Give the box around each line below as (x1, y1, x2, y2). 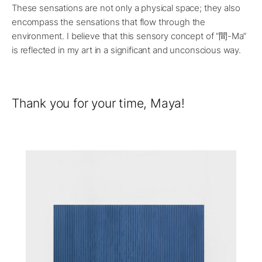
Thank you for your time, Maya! (12, 96, 185, 111)
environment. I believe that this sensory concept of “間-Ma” (12, 30, 247, 42)
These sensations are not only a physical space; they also (12, 2, 240, 14)
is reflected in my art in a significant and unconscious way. (12, 44, 242, 56)
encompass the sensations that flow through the (12, 16, 206, 28)
